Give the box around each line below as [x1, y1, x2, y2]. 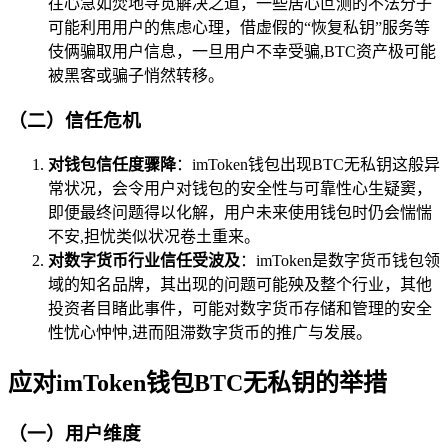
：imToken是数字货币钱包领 [240, 251, 440, 269]
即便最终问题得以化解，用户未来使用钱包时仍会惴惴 [48, 203, 432, 221]
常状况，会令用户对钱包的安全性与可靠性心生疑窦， [48, 179, 432, 197]
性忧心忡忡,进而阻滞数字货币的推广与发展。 [48, 323, 372, 341]
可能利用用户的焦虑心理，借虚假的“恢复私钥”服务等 [48, 19, 430, 37]
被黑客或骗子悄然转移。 [48, 67, 224, 85]
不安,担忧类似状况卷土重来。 [48, 227, 260, 245]
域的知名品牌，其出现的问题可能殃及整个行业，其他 [48, 275, 432, 293]
